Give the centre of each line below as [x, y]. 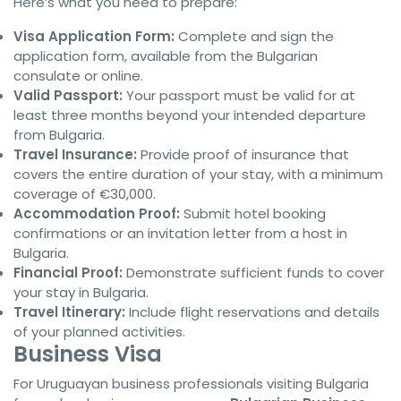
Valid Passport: [68, 95]
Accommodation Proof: [97, 213]
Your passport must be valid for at [239, 95]
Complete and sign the [254, 36]
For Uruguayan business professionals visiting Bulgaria [191, 384]
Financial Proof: [68, 273]
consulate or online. [78, 76]
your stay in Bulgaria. [81, 292]
